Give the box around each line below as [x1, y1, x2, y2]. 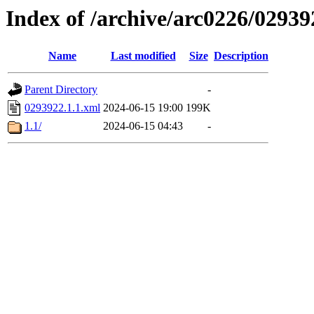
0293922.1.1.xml [25, 102, 100, 114]
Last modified [110, 50, 176, 62]
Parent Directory [25, 83, 97, 96]
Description [214, 50, 268, 62]
